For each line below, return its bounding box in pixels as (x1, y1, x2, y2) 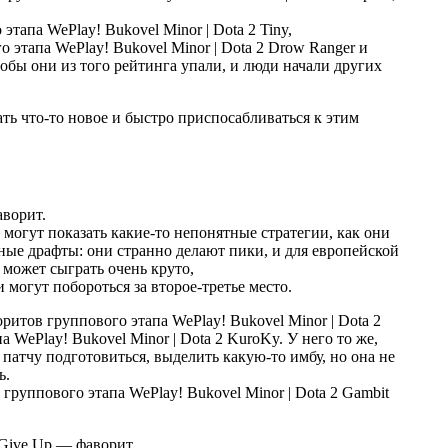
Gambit (338, 383, 389, 401)
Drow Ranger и (264, 39, 368, 57)
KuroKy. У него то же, (223, 329, 378, 347)
